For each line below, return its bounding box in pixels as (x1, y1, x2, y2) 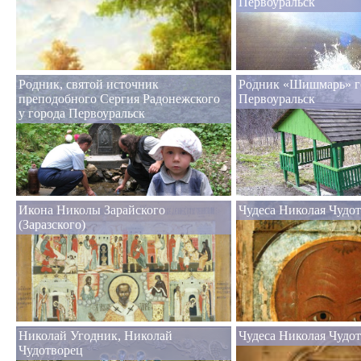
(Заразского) (19, 218, 85, 232)
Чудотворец (19, 343, 83, 358)
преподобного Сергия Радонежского (19, 92, 220, 106)
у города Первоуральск (19, 106, 145, 121)
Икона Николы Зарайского (19, 203, 165, 218)
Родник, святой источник (19, 77, 159, 92)
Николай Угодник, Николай (19, 329, 172, 343)
